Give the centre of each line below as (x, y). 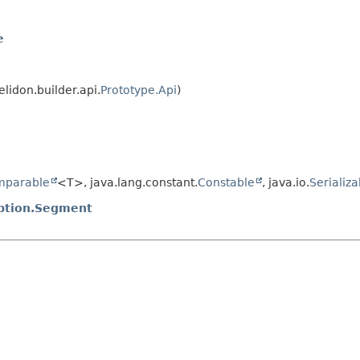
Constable (226, 183)
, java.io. (286, 183)
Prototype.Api (139, 90)
